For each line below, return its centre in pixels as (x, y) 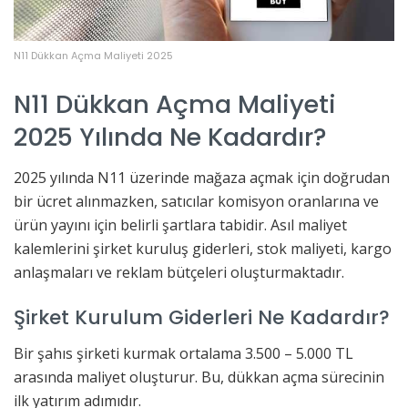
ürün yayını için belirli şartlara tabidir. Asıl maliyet (180, 225)
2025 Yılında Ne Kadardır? (170, 137)
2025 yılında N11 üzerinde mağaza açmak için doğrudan (202, 178)
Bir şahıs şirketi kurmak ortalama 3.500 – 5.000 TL (184, 353)
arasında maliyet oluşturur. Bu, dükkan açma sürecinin (199, 377)
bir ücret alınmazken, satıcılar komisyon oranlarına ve (196, 202)
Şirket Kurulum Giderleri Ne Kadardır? (202, 317)
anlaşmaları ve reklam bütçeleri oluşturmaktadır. (179, 273)
